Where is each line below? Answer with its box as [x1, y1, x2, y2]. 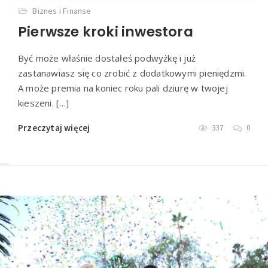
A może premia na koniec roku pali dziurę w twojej [18, 82, 228, 95]
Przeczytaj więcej [18, 122, 90, 134]
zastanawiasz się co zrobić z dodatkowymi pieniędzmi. [18, 67, 246, 80]
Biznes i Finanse [32, 5, 92, 17]
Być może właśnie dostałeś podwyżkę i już [18, 52, 196, 65]
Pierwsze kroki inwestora [18, 22, 193, 42]
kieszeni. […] [18, 97, 69, 109]
